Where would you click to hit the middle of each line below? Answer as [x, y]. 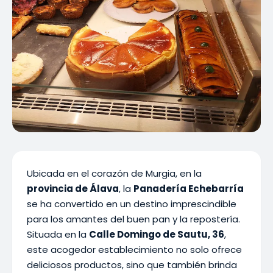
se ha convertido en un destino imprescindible [132, 204]
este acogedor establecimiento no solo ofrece [134, 250]
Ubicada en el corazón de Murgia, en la [114, 173]
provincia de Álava [73, 189]
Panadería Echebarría [189, 189]
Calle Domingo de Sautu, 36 [157, 234]
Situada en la [58, 234]
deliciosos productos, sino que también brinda [132, 265]
